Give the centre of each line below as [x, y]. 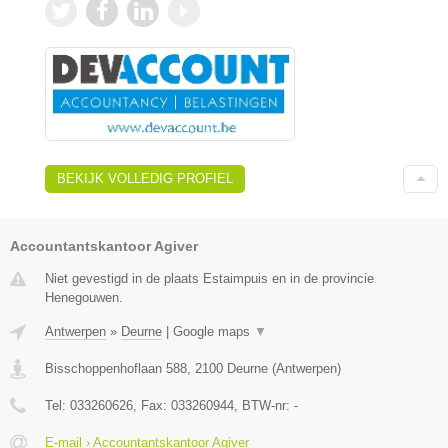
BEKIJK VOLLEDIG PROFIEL [145, 179]
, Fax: [152, 406]
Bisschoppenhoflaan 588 [116, 369]
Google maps [213, 332]
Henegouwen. [84, 298]
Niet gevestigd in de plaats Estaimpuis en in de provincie [209, 279]
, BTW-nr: [264, 406]
